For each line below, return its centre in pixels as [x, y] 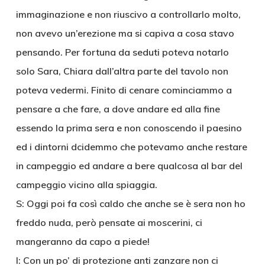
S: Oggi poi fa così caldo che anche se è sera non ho [130, 203]
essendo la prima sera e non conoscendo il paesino [129, 128]
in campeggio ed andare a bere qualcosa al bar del [129, 166]
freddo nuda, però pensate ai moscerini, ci [109, 222]
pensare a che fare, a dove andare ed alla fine [118, 109]
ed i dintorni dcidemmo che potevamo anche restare [131, 147]
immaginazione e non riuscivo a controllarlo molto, [128, 14]
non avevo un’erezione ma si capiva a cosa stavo [125, 33]
